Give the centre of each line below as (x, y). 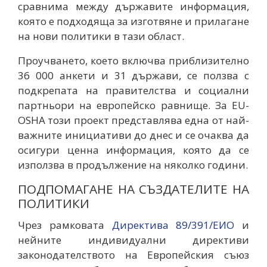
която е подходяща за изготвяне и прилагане (133, 21)
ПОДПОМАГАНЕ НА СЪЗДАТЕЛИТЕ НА (133, 189)
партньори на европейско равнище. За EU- (133, 105)
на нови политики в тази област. (101, 36)
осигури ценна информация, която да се (133, 150)
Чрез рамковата (65, 225)
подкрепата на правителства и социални (133, 90)
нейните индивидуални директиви (133, 240)
